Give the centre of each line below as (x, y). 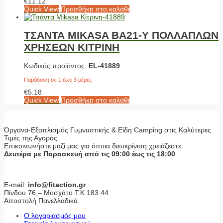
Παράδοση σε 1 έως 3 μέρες (58, 80)
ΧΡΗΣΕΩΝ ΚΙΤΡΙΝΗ (72, 47)
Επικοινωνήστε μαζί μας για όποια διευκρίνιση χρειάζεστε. (94, 146)
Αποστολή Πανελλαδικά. (42, 201)
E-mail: (16, 185)
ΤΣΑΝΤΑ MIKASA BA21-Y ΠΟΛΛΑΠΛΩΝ (121, 35)
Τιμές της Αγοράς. (32, 138)
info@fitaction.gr (57, 185)
